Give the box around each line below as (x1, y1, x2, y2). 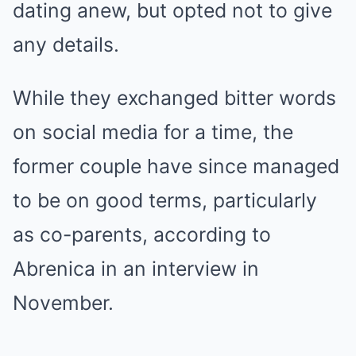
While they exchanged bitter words (13, 85, 336, 110)
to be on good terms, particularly (13, 188, 317, 212)
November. (13, 290, 114, 315)
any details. (13, 32, 119, 56)
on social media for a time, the (13, 119, 293, 144)
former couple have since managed (13, 153, 339, 178)
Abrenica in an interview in (13, 256, 259, 281)
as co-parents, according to (13, 222, 271, 246)
